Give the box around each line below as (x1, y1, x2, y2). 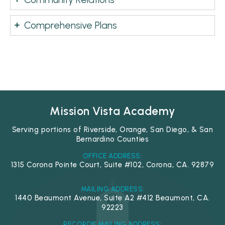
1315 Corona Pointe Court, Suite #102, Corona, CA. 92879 (11, 160, 214, 169)
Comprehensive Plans (24, 19, 117, 32)
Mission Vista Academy (50, 104, 175, 118)
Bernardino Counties (76, 135, 149, 144)
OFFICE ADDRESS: (82, 152, 143, 160)
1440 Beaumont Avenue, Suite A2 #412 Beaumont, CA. (15, 193, 210, 202)
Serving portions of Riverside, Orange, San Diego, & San (12, 125, 213, 134)
